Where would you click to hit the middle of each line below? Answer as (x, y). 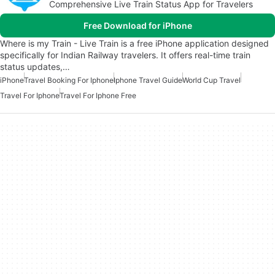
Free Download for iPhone (137, 25)
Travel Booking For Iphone (69, 80)
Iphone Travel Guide (148, 80)
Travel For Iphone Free (98, 95)
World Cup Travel (211, 80)
